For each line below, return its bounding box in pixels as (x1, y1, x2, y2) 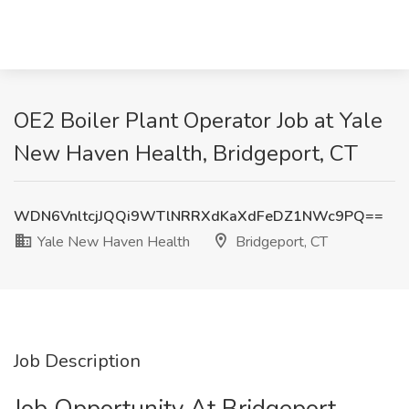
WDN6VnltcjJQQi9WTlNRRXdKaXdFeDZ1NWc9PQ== (14, 206, 383, 226)
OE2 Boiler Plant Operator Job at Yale (14, 106, 383, 135)
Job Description (14, 349, 141, 373)
